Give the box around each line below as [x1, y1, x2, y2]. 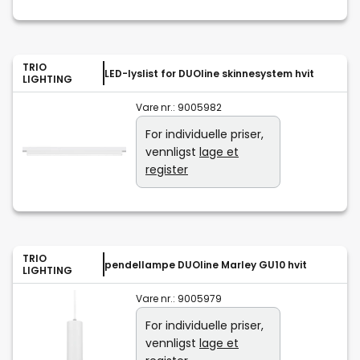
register [145, 162, 188, 178]
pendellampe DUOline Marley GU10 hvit [104, 257, 307, 272]
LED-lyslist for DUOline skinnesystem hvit [104, 66, 314, 80]
